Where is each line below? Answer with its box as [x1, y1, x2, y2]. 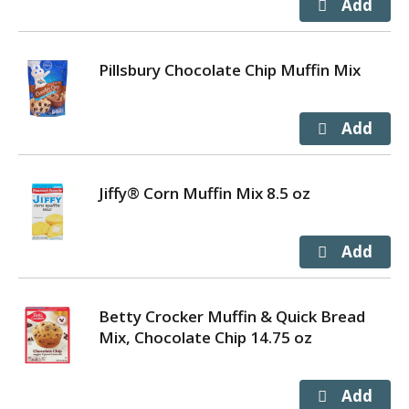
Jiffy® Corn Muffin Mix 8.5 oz [99, 183, 310, 204]
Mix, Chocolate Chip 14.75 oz [99, 327, 312, 348]
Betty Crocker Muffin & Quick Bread [99, 306, 365, 327]
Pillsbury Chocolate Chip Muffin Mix [99, 59, 361, 80]
